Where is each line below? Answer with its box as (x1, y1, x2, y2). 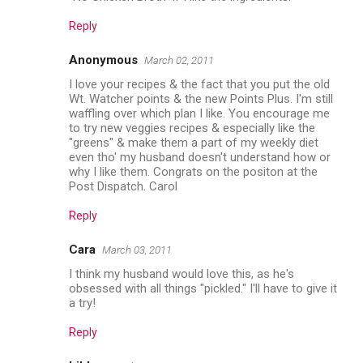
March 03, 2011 (102, 243, 172, 256)
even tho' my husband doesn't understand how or (69, 149, 331, 164)
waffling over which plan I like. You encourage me (69, 105, 330, 121)
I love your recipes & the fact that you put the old (69, 76, 330, 92)
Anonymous (69, 52, 138, 67)
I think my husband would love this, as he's (69, 266, 294, 281)
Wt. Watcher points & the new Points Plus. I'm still (69, 91, 333, 106)
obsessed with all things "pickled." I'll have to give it (69, 280, 337, 296)
